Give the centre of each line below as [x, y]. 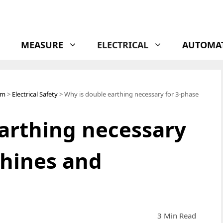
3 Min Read [177, 216]
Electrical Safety [35, 94]
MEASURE [42, 45]
